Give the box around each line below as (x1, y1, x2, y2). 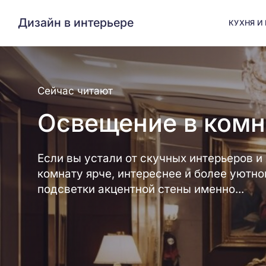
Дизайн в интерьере (18, 15, 134, 30)
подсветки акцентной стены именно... (37, 182, 244, 196)
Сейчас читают (37, 84, 113, 97)
